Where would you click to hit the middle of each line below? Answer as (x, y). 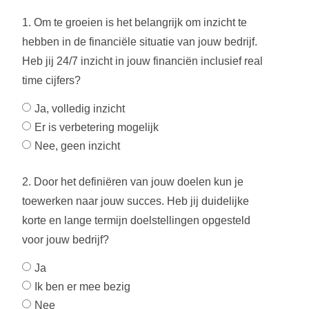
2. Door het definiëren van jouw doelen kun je (133, 182)
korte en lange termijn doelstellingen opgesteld (136, 220)
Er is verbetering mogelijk (97, 127)
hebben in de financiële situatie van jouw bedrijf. (140, 42)
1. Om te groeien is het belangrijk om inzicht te (134, 22)
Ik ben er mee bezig (82, 286)
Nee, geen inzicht (77, 146)
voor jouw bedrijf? (66, 240)
